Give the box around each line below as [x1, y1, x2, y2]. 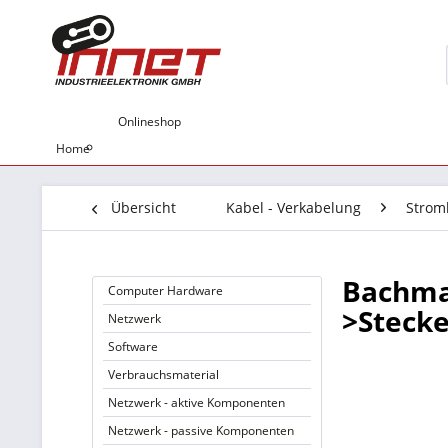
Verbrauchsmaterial [108, 366, 219, 383]
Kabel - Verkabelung [226, 198, 361, 217]
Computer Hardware [108, 282, 223, 299]
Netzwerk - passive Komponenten [108, 422, 294, 439]
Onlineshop [118, 113, 181, 130]
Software [108, 338, 158, 355]
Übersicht [111, 198, 176, 217]
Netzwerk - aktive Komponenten [108, 394, 285, 411]
